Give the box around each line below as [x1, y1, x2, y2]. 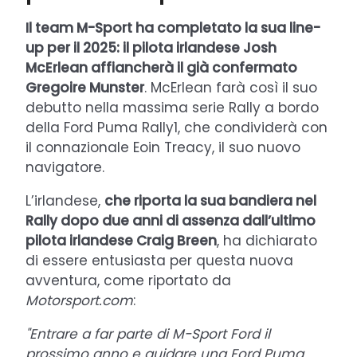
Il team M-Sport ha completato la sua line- [25, 18, 320, 37]
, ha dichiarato [217, 230, 317, 250]
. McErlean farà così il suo [144, 77, 317, 97]
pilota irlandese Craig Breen [25, 230, 217, 250]
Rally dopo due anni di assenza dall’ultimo [25, 210, 316, 230]
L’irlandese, [25, 190, 104, 210]
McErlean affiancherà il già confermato [25, 57, 297, 77]
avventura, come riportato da [25, 270, 231, 290]
